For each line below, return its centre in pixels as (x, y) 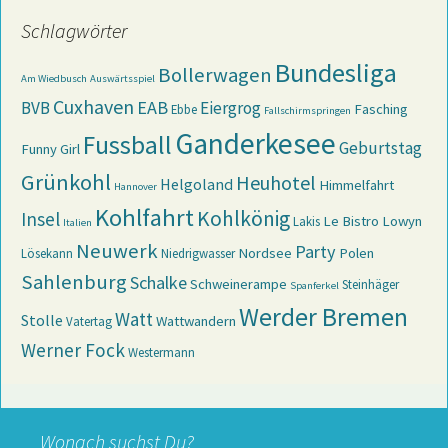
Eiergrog (230, 108)
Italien (77, 222)
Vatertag (89, 321)
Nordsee (265, 253)
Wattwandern (196, 321)
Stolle (42, 320)
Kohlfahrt (144, 217)
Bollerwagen (215, 75)
